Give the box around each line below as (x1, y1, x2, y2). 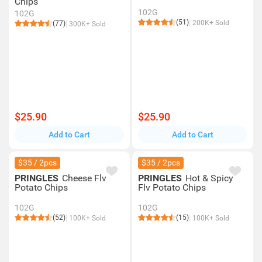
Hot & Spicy (185, 173, 233, 184)
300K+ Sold (67, 20, 106, 28)
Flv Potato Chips (138, 182, 206, 193)
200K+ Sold (191, 19, 229, 27)
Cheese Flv (62, 173, 106, 184)
